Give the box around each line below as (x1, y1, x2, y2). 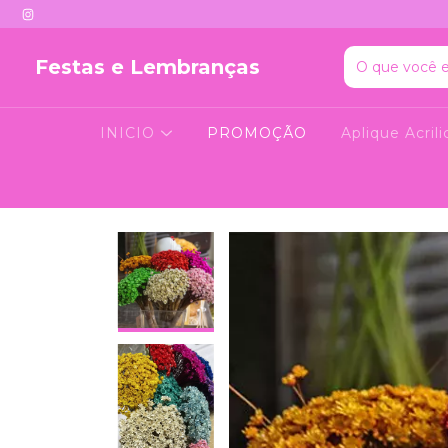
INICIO (100, 123, 161, 142)
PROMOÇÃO (206, 123, 307, 142)
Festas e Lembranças (35, 55, 260, 80)
